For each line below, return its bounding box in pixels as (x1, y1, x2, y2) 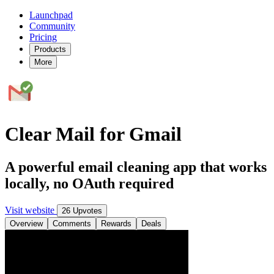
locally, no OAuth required (5, 175, 174, 191)
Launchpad (29, 10, 73, 20)
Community (29, 21, 75, 31)
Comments (53, 218, 91, 228)
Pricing (29, 32, 57, 42)
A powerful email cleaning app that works (5, 158, 267, 175)
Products (34, 45, 66, 54)
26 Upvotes (62, 206, 102, 215)
